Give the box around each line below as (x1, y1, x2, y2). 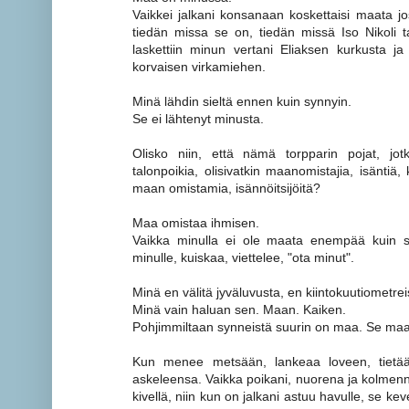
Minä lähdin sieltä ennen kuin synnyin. (132, 94, 351, 110)
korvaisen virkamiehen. (132, 59, 266, 75)
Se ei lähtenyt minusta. (132, 111, 264, 127)
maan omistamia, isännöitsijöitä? (132, 181, 320, 196)
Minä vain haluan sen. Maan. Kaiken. (132, 302, 346, 318)
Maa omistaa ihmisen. (132, 215, 259, 231)
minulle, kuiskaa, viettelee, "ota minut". (132, 250, 354, 266)
